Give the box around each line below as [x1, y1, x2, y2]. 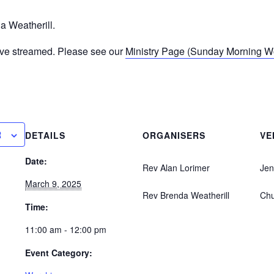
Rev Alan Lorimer [143, 161, 210, 174]
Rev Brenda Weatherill [143, 189, 230, 202]
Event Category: [25, 246, 93, 259]
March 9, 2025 [25, 177, 82, 190]
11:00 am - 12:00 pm [25, 223, 107, 236]
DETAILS [25, 129, 66, 142]
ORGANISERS [143, 129, 206, 142]
